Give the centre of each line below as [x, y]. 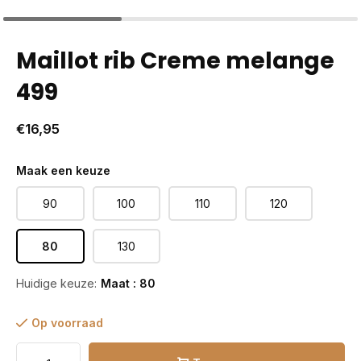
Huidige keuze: [56, 283]
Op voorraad [67, 323]
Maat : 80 [128, 283]
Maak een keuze [63, 170]
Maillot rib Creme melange [175, 61]
